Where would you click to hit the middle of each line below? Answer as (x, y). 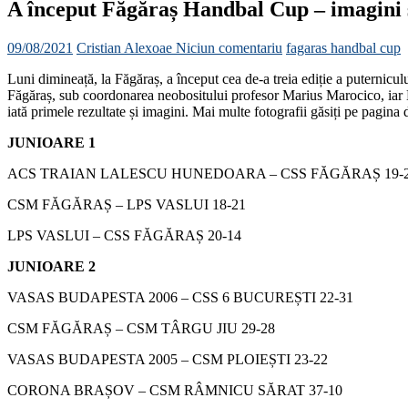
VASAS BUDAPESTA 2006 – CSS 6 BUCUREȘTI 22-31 (180, 297)
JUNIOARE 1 (51, 142)
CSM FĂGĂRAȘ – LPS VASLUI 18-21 (127, 204)
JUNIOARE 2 (51, 266)
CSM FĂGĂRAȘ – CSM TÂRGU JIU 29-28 (141, 328)
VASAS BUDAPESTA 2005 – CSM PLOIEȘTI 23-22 (168, 359)
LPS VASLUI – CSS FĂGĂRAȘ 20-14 (124, 235)
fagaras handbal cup (343, 47)
